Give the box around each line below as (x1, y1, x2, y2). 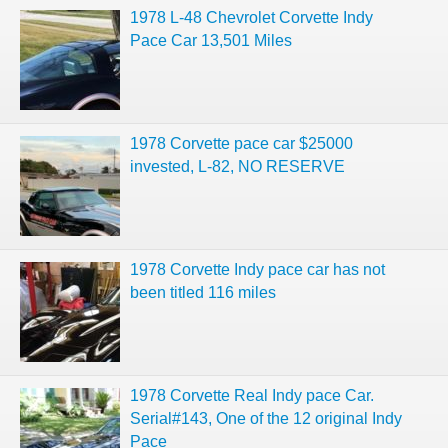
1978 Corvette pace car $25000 (130, 135, 353, 152)
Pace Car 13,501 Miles (130, 32, 292, 49)
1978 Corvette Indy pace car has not (130, 261, 385, 278)
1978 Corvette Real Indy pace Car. (130, 387, 374, 404)
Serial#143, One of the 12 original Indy (130, 410, 402, 427)
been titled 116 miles (130, 284, 276, 301)
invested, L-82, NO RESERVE (130, 158, 345, 175)
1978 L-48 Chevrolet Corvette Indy (130, 9, 373, 26)
